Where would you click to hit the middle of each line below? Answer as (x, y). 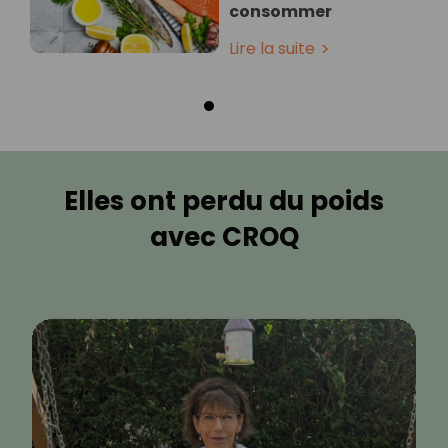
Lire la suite (272, 48)
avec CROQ (224, 236)
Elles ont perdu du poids (224, 200)
